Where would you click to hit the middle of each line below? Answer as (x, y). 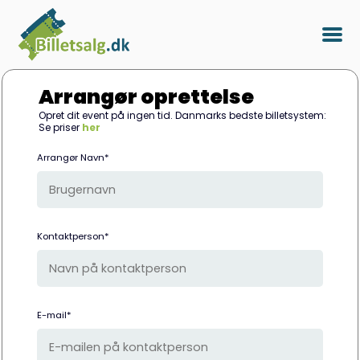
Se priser (61, 128)
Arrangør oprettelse (147, 96)
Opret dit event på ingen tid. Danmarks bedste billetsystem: (183, 116)
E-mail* (55, 315)
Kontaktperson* (74, 237)
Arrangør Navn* (74, 158)
